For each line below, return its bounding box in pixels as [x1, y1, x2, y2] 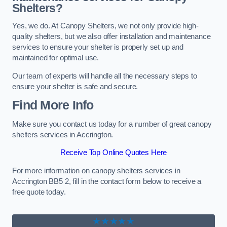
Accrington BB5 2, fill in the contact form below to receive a [12, 177, 202, 185]
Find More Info [12, 98, 94, 112]
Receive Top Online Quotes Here [60, 148, 167, 157]
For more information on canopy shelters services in [12, 166, 180, 175]
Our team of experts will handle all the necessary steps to [12, 71, 197, 80]
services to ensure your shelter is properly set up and [12, 43, 184, 52]
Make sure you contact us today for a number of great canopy [12, 120, 212, 128]
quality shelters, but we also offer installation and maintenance [12, 32, 211, 41]
